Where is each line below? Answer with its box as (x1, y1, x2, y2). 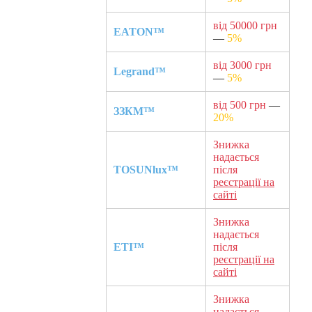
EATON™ (114, 25, 164, 38)
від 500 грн (213, 98, 266, 111)
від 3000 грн (213, 58, 272, 71)
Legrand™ (114, 65, 166, 77)
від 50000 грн (213, 19, 277, 31)
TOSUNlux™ (114, 163, 178, 175)
